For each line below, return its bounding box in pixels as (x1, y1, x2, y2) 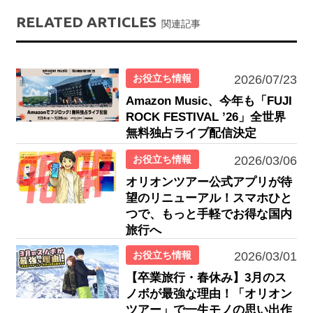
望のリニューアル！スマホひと (125, 191, 292, 205)
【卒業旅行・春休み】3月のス (125, 270, 286, 284)
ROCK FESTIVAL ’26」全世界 (125, 110, 286, 124)
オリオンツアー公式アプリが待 (125, 175, 292, 189)
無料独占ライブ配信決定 (125, 126, 256, 140)
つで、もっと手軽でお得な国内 (125, 208, 292, 221)
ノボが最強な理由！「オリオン (125, 286, 292, 300)
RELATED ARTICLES (16, 13, 157, 30)
